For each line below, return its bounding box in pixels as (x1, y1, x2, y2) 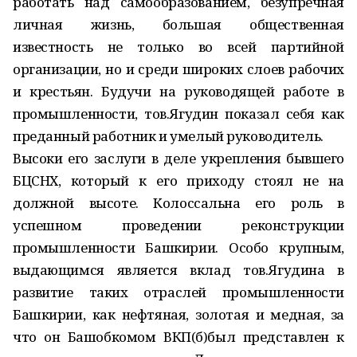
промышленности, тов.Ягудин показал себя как (13, 104, 344, 123)
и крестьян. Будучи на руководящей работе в (13, 82, 344, 100)
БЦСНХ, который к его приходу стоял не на (13, 171, 344, 190)
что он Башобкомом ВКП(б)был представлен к (13, 328, 344, 346)
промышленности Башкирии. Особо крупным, (13, 238, 344, 257)
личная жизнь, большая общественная (13, 15, 344, 33)
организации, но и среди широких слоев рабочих (13, 60, 344, 78)
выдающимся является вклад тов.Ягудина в (13, 261, 344, 279)
